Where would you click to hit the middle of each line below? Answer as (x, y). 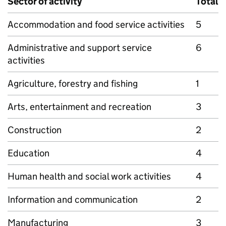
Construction (35, 130)
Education (29, 153)
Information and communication (73, 200)
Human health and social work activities (89, 176)
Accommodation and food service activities (96, 24)
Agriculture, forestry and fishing (73, 83)
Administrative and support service (80, 48)
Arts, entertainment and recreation (79, 107)
